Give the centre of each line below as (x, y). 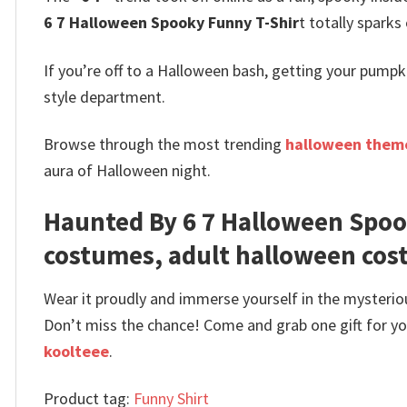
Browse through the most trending (164, 144)
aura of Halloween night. (127, 171)
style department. (104, 96)
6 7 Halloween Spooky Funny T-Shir (171, 23)
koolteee (76, 351)
